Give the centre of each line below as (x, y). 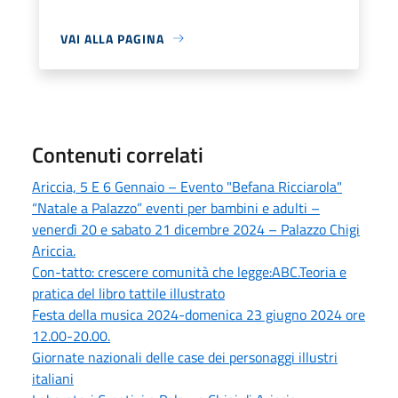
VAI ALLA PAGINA (112, 38)
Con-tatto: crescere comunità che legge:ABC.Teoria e (189, 271)
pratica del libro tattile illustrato (128, 293)
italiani (53, 378)
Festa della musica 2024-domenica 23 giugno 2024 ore (199, 314)
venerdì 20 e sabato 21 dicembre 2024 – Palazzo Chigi (196, 229)
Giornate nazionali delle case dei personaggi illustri (185, 357)
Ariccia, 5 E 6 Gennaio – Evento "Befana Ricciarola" (187, 186)
